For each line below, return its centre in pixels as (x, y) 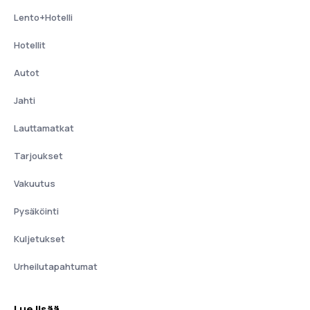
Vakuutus (35, 183)
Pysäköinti (36, 211)
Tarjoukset (38, 156)
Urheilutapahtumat (56, 266)
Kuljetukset (39, 239)
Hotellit (30, 45)
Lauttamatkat (44, 128)
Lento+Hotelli (43, 17)
